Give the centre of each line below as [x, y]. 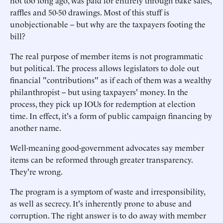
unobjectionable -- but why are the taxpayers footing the [108, 24]
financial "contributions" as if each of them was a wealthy [111, 80]
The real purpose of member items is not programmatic [107, 56]
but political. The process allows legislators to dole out [105, 68]
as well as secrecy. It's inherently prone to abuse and [101, 203]
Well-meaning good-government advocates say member [107, 147]
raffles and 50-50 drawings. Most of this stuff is [90, 12]
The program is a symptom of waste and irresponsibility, [108, 191]
